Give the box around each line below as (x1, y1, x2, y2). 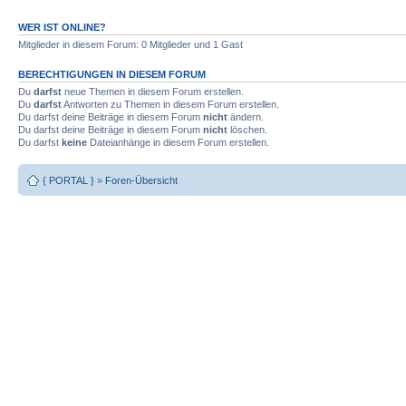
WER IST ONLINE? (18, 22, 106, 33)
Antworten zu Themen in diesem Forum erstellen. (62, 99, 279, 110)
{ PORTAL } (43, 174, 94, 186)
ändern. (227, 111, 264, 122)
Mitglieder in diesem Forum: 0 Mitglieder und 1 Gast (18, 39, 243, 50)
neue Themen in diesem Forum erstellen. (62, 86, 244, 97)
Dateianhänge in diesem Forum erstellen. (87, 137, 269, 148)
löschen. (227, 124, 267, 135)
